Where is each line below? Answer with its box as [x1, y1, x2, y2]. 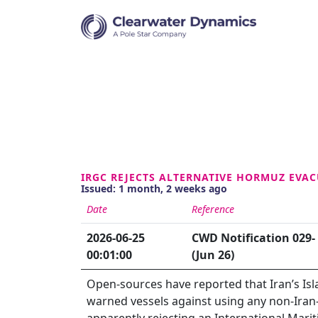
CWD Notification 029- [192, 229, 315, 246]
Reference [192, 202, 234, 216]
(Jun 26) [192, 246, 234, 263]
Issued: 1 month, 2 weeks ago [81, 181, 227, 195]
